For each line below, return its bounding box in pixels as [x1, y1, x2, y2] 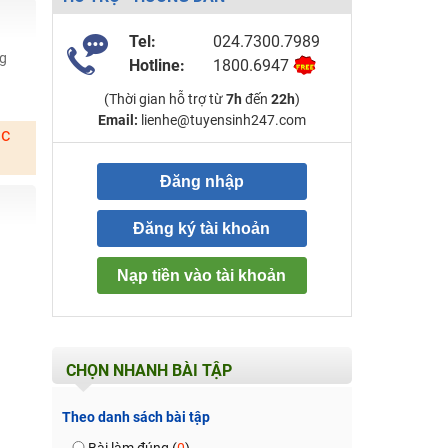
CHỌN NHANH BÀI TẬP [65, 361, 232, 380]
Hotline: [128, 56, 185, 75]
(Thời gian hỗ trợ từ [103, 91, 226, 107]
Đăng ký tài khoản [133, 220, 270, 237]
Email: [97, 112, 138, 128]
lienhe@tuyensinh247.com [137, 112, 306, 128]
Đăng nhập [159, 173, 244, 190]
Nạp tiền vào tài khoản [117, 267, 286, 284]
